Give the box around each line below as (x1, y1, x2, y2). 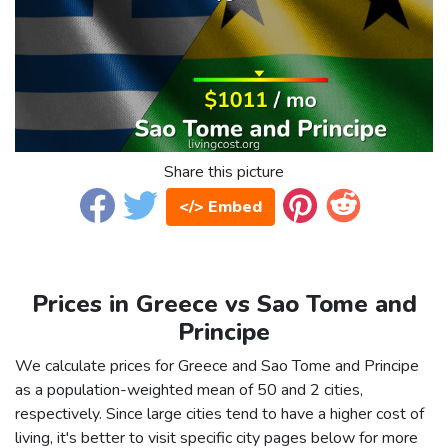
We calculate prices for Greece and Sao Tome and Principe (15, 355, 419, 378)
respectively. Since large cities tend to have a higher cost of (15, 403, 424, 426)
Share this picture (164, 161, 284, 184)
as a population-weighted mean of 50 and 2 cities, (15, 379, 363, 402)
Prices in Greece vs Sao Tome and (31, 288, 417, 321)
